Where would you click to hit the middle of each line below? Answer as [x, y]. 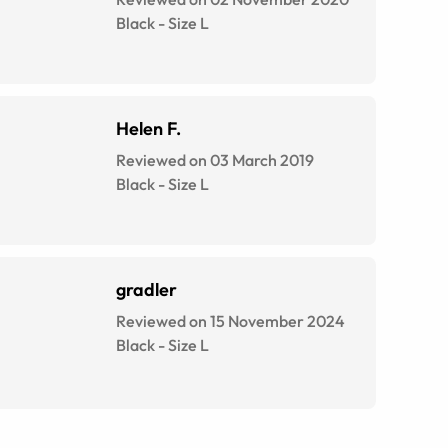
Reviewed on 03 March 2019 [215, 160]
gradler [146, 290]
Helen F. [148, 129]
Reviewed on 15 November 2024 [230, 321]
